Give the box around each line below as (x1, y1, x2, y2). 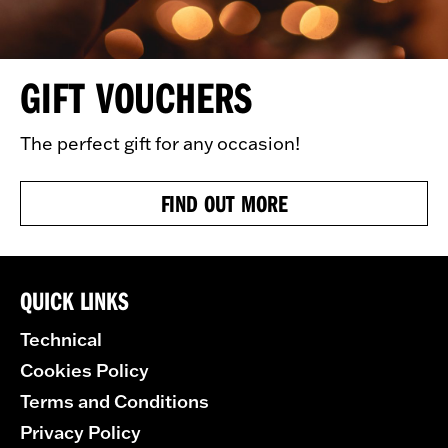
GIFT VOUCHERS (20, 68, 252, 124)
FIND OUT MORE (160, 187, 288, 218)
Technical (20, 327, 102, 351)
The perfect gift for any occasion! (20, 131, 300, 155)
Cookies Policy (20, 358, 149, 382)
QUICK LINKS (20, 284, 130, 317)
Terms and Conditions (20, 389, 209, 413)
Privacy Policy (20, 420, 141, 444)
